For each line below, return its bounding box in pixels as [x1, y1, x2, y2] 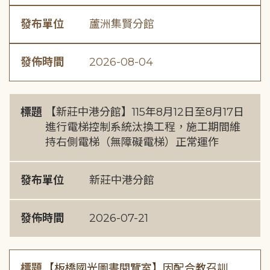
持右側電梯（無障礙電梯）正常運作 [45, 136, 219, 149]
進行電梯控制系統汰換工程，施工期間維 [45, 121, 241, 134]
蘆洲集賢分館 [89, 17, 154, 31]
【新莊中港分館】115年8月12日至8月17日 [45, 105, 245, 119]
